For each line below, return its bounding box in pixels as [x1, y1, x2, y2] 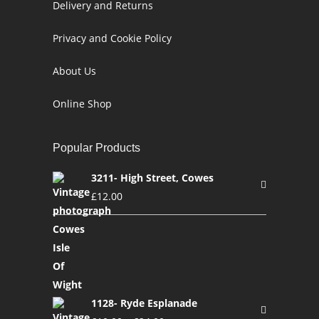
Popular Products [53, 142, 140, 154]
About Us [53, 64, 96, 78]
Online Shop [53, 97, 112, 110]
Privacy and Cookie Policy [53, 31, 172, 45]
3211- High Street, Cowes [91, 171, 214, 184]
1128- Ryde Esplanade [91, 296, 197, 310]
